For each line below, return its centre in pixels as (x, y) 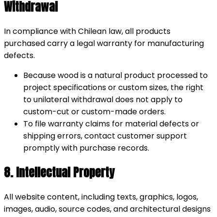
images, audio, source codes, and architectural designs (107, 209)
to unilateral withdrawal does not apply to (103, 99)
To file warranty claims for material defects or (111, 124)
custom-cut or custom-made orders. (94, 111)
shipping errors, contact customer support (105, 136)
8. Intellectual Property (59, 172)
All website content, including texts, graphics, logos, (101, 197)
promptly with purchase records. (86, 148)
